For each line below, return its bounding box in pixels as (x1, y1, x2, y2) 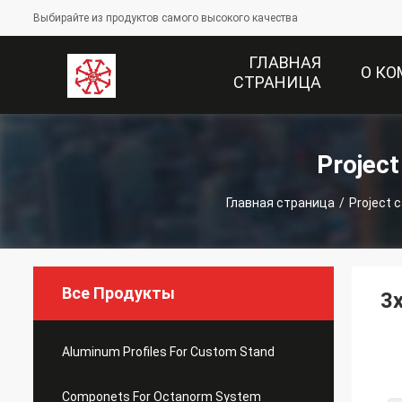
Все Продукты (62, 284, 175, 302)
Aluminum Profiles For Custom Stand (62, 345, 275, 359)
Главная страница (226, 195, 335, 210)
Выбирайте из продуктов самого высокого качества (33, 12, 298, 24)
